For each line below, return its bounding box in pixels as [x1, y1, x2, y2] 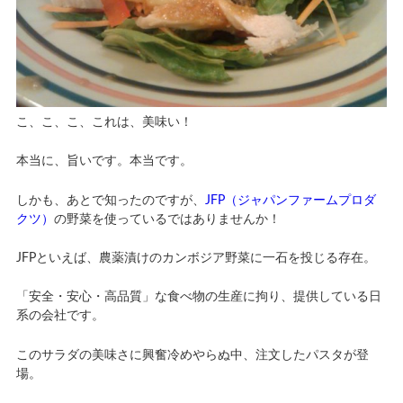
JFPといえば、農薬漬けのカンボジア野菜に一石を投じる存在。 [15, 251, 376, 264]
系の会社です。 [15, 309, 104, 323]
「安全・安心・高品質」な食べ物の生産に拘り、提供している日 [15, 291, 381, 304]
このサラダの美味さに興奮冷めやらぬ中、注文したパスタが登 [15, 348, 369, 362]
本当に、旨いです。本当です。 [15, 155, 193, 168]
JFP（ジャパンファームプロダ [204, 193, 376, 207]
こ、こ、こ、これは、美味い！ [15, 115, 193, 129]
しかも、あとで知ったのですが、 [15, 193, 205, 207]
